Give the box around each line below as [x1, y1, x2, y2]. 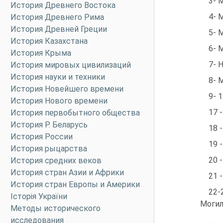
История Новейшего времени [10, 84, 123, 94]
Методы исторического [10, 204, 101, 213]
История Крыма [10, 48, 71, 58]
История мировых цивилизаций [10, 60, 131, 70]
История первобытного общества [10, 108, 140, 117]
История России [10, 132, 73, 141]
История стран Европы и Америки [10, 180, 140, 189]
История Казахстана [10, 36, 88, 46]
